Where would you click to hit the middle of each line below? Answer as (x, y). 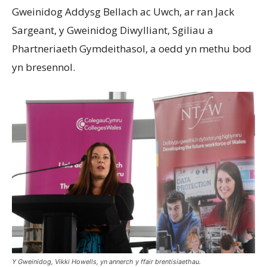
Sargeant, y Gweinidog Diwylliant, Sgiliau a (113, 30)
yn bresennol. (44, 67)
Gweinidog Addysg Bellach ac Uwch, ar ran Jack (123, 11)
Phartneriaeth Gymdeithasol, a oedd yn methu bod (132, 48)
